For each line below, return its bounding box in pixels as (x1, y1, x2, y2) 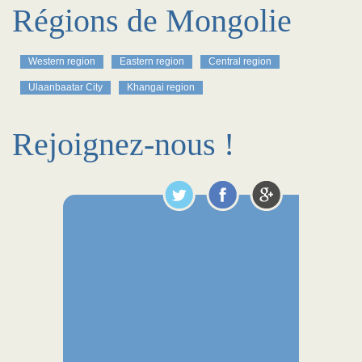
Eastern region (120, 56, 184, 67)
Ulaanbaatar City (28, 82, 103, 93)
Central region (208, 56, 271, 67)
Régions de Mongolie (12, 2, 292, 39)
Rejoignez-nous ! (12, 126, 234, 162)
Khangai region (127, 82, 195, 93)
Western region (28, 56, 95, 67)
